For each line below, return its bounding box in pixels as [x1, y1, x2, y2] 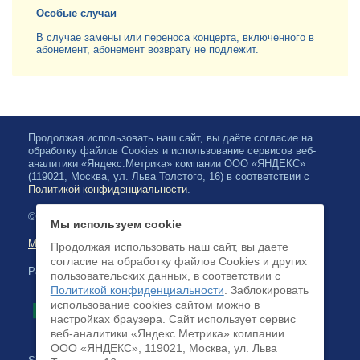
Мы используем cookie [50, 218, 182, 231]
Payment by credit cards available [28, 265, 186, 277]
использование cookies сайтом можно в [50, 298, 260, 311]
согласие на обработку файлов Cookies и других [50, 255, 307, 268]
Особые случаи [36, 7, 117, 19]
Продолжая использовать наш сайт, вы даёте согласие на [28, 132, 313, 144]
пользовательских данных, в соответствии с [50, 269, 280, 282]
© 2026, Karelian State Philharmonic [28, 211, 198, 223]
